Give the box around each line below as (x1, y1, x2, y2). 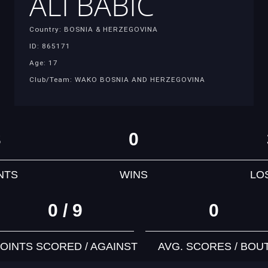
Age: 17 (29, 58, 58, 67)
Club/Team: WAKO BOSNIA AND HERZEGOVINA (29, 75, 205, 84)
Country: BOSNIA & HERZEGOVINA (29, 25, 158, 33)
